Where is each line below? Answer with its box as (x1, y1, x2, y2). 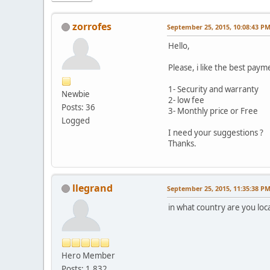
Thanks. (168, 137, 196, 149)
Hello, (168, 40, 190, 51)
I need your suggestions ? (168, 127, 263, 138)
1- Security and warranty (168, 83, 259, 95)
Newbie (61, 88, 90, 99)
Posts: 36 (61, 101, 95, 113)
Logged (61, 115, 90, 126)
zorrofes (72, 19, 111, 33)
